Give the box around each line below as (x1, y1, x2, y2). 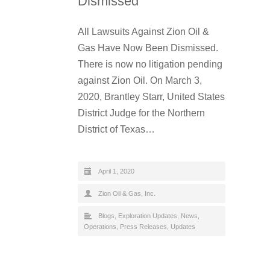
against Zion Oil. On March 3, (78, 75, 202, 86)
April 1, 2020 (98, 167, 134, 175)
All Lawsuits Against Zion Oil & (78, 26, 209, 37)
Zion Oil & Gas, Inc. (98, 189, 155, 197)
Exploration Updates (118, 212, 177, 219)
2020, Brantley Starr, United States (78, 91, 225, 102)
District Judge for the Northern (78, 107, 205, 118)
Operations (84, 222, 116, 230)
